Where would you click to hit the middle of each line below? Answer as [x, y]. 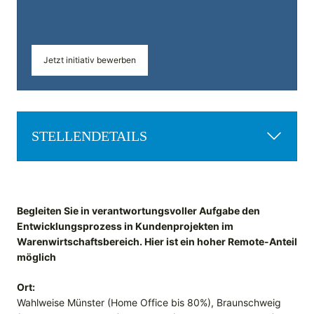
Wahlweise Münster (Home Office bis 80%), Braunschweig [149, 303]
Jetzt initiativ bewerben [90, 60]
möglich [36, 257]
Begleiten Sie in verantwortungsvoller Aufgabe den [138, 211]
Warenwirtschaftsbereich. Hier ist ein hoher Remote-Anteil [157, 242]
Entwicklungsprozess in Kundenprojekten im [125, 226]
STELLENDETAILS [89, 136]
